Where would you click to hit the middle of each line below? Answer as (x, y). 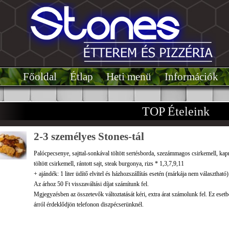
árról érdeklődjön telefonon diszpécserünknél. (89, 204)
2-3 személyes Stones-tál (89, 136)
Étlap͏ (81, 77)
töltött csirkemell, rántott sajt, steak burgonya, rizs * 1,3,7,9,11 (109, 164)
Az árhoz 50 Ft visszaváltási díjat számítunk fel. (91, 184)
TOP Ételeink (176, 111)
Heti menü (129, 77)
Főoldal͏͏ (40, 77)
